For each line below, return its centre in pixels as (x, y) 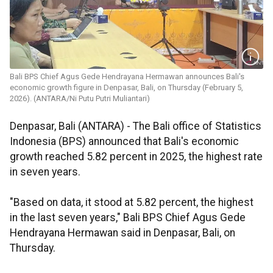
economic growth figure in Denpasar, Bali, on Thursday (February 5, (126, 88)
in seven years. (45, 172)
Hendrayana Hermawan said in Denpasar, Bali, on (122, 233)
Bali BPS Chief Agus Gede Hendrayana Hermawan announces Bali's (127, 77)
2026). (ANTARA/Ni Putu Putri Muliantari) (80, 99)
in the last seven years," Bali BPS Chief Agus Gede (128, 218)
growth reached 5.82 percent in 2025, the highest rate (136, 157)
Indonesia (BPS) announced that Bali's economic (124, 142)
